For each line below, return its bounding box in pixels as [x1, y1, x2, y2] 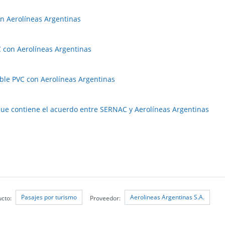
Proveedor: [90, 193, 123, 202]
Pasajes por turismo [21, 193, 77, 201]
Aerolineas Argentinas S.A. [130, 193, 205, 201]
